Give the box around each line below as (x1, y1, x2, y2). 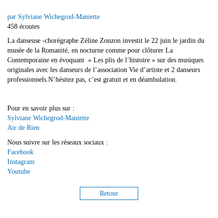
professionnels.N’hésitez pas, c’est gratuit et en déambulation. (7, 76, 177, 84)
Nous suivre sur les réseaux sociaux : (7, 138, 108, 146)
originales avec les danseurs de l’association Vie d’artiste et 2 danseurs (7, 66, 200, 74)
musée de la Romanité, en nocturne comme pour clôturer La (7, 47, 173, 54)
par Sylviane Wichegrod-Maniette (7, 13, 100, 20)
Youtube (7, 167, 30, 175)
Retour (100, 189, 118, 197)
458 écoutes (7, 23, 39, 30)
